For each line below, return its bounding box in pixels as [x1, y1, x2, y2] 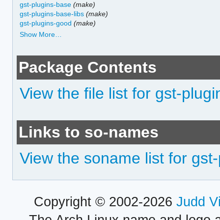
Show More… [20, 30, 62, 39]
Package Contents [19, 58, 157, 77]
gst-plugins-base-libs [20, 9, 84, 18]
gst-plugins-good [20, 19, 72, 27]
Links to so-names [19, 123, 159, 141]
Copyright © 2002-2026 [33, 194, 176, 209]
